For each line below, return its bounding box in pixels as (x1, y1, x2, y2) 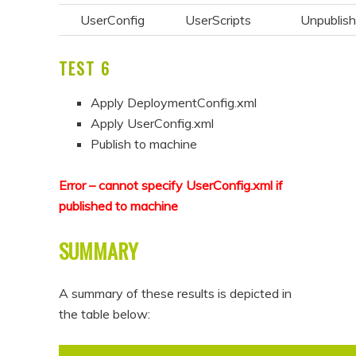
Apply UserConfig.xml (91, 115, 215, 132)
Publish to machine (91, 136, 198, 153)
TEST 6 (59, 56, 111, 81)
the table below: (59, 305, 151, 322)
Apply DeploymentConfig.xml (91, 95, 257, 111)
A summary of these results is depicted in (59, 284, 292, 301)
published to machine (59, 198, 179, 215)
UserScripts (184, 12, 251, 29)
